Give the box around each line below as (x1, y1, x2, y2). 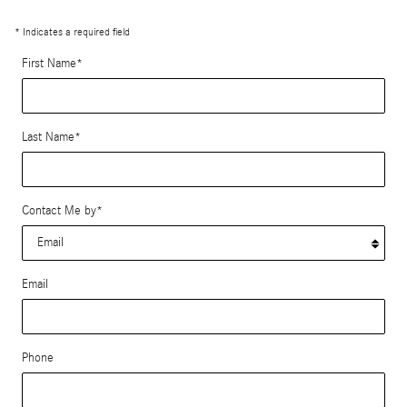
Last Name (22, 129, 74, 144)
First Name (22, 55, 76, 71)
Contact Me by (22, 203, 96, 218)
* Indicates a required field (15, 25, 130, 38)
